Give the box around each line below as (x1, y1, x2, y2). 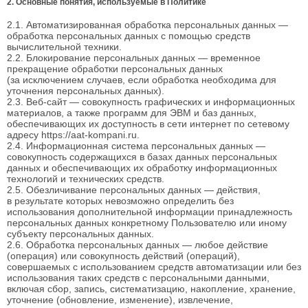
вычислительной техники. (7, 41, 122, 53)
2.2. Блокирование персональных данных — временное (7, 52, 261, 64)
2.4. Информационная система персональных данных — (7, 140, 265, 152)
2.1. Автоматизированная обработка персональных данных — (7, 19, 288, 31)
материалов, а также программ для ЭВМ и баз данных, (7, 107, 256, 119)
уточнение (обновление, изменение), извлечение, (7, 294, 233, 306)
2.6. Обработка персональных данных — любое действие (7, 239, 268, 251)
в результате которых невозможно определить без (7, 195, 234, 207)
